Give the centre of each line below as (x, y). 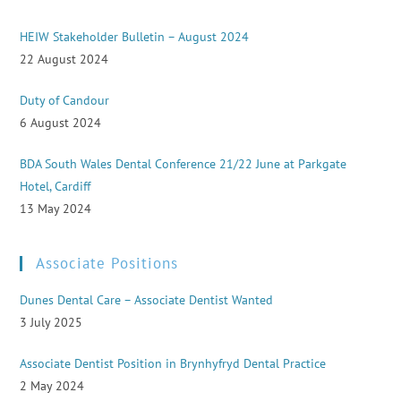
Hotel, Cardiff (55, 186)
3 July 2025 (51, 322)
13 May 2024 (56, 209)
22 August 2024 (64, 59)
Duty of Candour (65, 100)
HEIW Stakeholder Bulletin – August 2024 (135, 37)
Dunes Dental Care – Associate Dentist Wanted (147, 300)
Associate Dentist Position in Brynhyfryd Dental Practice (173, 363)
